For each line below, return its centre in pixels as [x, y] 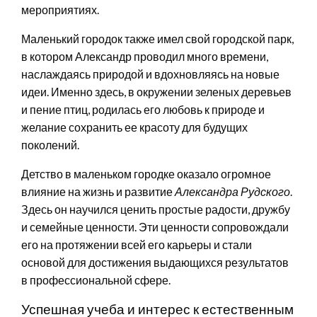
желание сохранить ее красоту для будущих [134, 127]
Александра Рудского [232, 191]
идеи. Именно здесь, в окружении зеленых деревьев [156, 91]
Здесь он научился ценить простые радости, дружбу [156, 209]
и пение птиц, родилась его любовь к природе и [143, 109]
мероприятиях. [60, 9]
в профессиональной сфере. [96, 279]
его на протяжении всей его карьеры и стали [137, 244]
